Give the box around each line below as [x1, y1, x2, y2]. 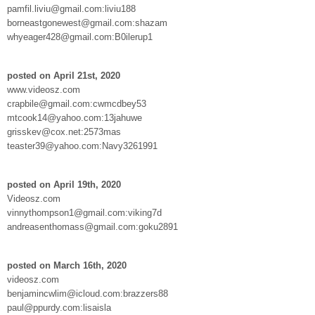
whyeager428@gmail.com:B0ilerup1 [7, 31, 153, 42]
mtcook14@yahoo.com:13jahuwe [7, 112, 142, 123]
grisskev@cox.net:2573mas [7, 126, 121, 137]
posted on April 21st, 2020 [7, 70, 120, 81]
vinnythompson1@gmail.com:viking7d [7, 207, 162, 218]
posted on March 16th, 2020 [7, 259, 127, 271]
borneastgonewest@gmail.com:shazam [7, 17, 167, 28]
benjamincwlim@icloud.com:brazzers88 [7, 288, 168, 299]
